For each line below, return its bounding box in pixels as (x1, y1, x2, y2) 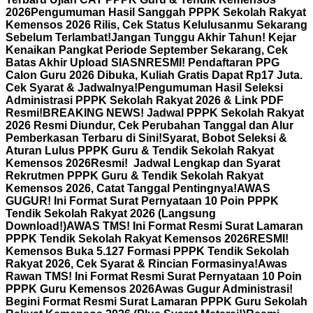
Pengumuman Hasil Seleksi (138, 82, 283, 94)
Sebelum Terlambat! (6, 31, 111, 43)
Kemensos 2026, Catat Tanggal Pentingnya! (6, 182, 237, 194)
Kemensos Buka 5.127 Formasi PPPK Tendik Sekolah (6, 245, 289, 257)
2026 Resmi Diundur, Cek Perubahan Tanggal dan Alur (6, 119, 293, 131)
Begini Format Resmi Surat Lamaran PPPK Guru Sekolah (6, 296, 307, 307)
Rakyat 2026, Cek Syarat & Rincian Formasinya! (6, 258, 258, 270)
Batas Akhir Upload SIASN (6, 57, 146, 68)
